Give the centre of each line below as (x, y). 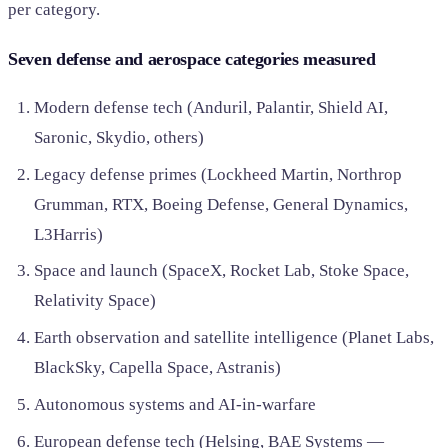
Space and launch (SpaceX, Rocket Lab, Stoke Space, (221, 271)
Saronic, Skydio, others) (118, 137)
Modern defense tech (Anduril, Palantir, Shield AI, (210, 107)
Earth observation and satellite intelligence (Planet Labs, (233, 338)
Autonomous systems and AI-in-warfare (174, 404)
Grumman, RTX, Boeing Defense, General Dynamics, (220, 204)
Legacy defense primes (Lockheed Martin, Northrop (217, 174)
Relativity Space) (94, 301)
